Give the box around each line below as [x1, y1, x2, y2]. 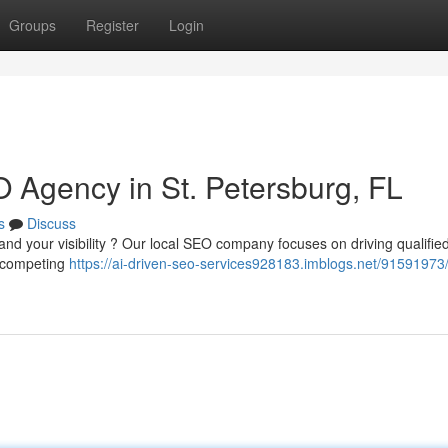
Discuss [27, 213, 76, 233]
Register [86, 15, 139, 35]
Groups [9, 15, 56, 35]
